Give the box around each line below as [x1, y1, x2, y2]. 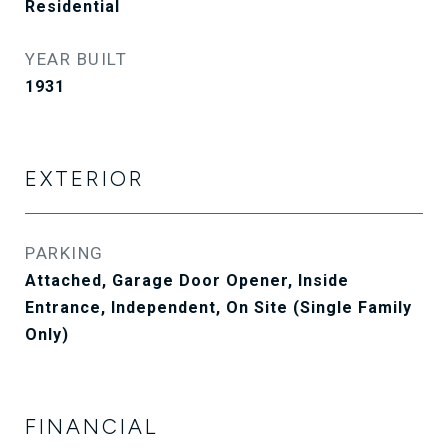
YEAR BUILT [25, 49, 127, 69]
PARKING [25, 243, 104, 263]
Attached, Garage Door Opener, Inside [25, 271, 349, 290]
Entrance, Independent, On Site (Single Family [25, 298, 412, 317]
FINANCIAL [25, 414, 158, 439]
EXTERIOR [25, 166, 145, 191]
